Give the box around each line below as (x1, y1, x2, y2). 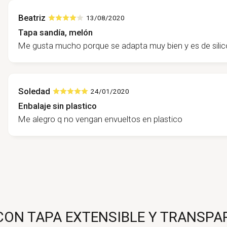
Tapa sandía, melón (18, 27, 93, 37)
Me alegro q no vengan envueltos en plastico (18, 113, 182, 124)
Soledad (18, 86, 50, 97)
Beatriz (18, 13, 46, 23)
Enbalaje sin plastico (18, 100, 97, 111)
